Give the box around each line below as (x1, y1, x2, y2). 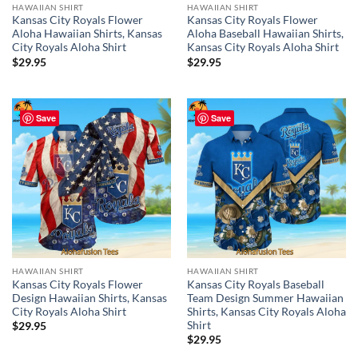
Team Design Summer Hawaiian (186, 292, 344, 304)
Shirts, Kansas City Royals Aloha (186, 305, 346, 318)
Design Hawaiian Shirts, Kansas (11, 292, 167, 304)
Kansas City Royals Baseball (186, 278, 324, 291)
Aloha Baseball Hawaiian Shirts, (186, 27, 344, 41)
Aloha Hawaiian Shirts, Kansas (11, 27, 162, 41)
